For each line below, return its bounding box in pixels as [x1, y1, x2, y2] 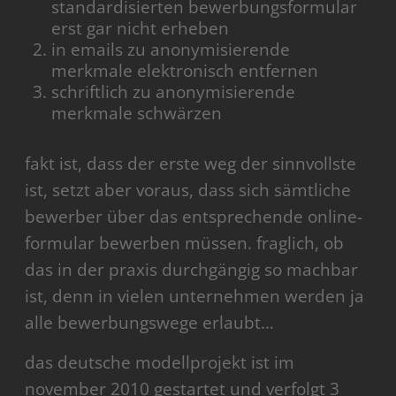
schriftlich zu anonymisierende [51, 80, 296, 104]
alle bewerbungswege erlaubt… [25, 311, 275, 335]
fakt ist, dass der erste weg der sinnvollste [25, 152, 357, 176]
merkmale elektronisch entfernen [51, 59, 319, 83]
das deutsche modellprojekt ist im [25, 351, 295, 375]
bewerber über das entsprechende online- [25, 205, 363, 229]
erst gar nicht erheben [51, 17, 230, 41]
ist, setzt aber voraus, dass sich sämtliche [25, 179, 352, 202]
